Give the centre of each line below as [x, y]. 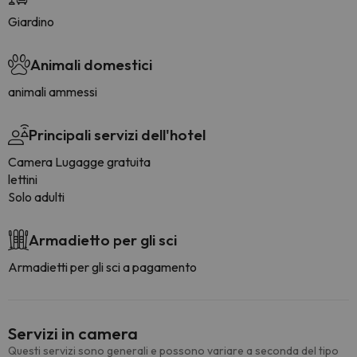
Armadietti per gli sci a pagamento [102, 267]
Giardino [31, 22]
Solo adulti [36, 197]
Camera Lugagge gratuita [79, 162]
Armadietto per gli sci [103, 240]
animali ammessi [53, 92]
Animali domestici [91, 65]
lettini [23, 179]
